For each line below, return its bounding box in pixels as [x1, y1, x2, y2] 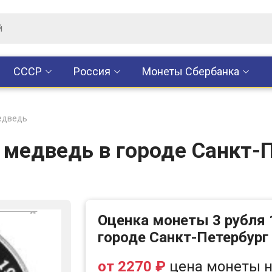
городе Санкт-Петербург [98, 229, 268, 246]
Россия [73, 65, 110, 78]
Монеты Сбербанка [142, 65, 239, 78]
